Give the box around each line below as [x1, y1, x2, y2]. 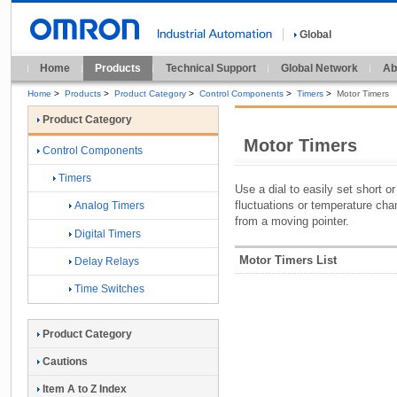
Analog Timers [74, 199, 144, 213]
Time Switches [74, 283, 144, 296]
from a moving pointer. [235, 214, 349, 228]
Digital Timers [74, 227, 141, 240]
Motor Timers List [239, 253, 337, 267]
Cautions [43, 355, 88, 369]
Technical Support [166, 62, 256, 74]
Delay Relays [74, 255, 139, 269]
